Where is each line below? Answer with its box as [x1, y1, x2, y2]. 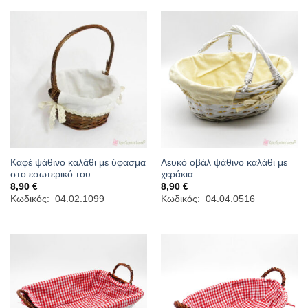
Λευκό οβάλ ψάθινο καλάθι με [160, 157, 287, 168]
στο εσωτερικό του [10, 168, 91, 179]
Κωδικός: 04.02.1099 [10, 194, 104, 205]
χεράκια [160, 168, 193, 179]
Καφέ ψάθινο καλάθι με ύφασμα [10, 157, 146, 168]
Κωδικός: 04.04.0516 [160, 194, 255, 205]
